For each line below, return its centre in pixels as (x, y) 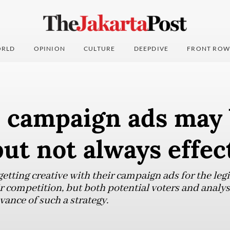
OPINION (50, 49)
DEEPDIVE (151, 49)
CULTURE (100, 49)
